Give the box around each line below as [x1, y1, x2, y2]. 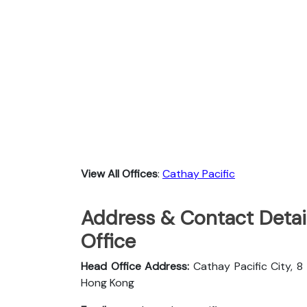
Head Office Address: [81, 258, 193, 273]
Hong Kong [81, 275, 134, 290]
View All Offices [81, 166, 158, 181]
